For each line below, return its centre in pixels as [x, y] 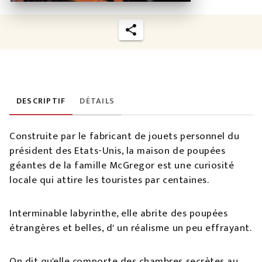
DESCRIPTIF [41, 101]
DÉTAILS [97, 101]
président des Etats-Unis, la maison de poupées [118, 151]
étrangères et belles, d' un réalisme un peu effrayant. [131, 228]
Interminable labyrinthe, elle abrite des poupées [119, 213]
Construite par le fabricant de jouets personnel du [125, 136]
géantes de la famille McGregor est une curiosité [122, 165]
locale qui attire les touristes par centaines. [109, 180]
